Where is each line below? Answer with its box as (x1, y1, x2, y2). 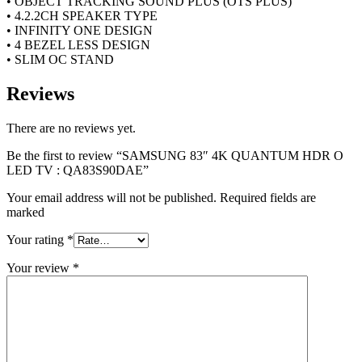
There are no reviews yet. (6, 121, 136, 136)
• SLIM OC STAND (6, 53, 114, 67)
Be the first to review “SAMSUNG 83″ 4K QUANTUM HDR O (6, 149, 343, 163)
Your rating (6, 233, 67, 247)
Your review (6, 261, 73, 276)
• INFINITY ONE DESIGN (6, 23, 153, 38)
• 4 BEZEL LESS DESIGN (6, 38, 150, 53)
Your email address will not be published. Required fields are (6, 191, 316, 205)
